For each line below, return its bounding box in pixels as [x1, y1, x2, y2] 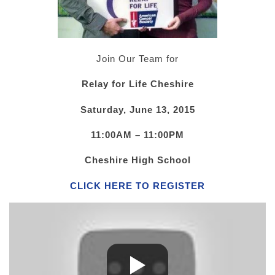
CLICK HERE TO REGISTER [70, 180, 205, 191]
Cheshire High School [84, 155, 191, 166]
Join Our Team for [96, 53, 179, 64]
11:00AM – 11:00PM [91, 129, 184, 140]
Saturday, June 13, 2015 [80, 104, 195, 115]
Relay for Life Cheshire [81, 79, 194, 90]
